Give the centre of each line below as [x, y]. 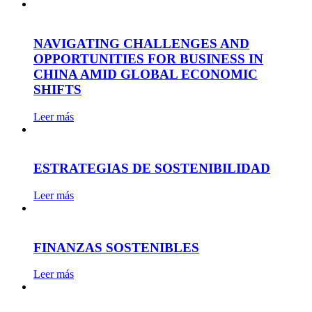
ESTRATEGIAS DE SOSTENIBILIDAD [152, 169]
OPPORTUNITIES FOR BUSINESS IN [148, 58]
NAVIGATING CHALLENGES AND [141, 43]
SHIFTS [57, 89]
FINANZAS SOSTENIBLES [116, 247]
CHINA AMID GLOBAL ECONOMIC [146, 74]
